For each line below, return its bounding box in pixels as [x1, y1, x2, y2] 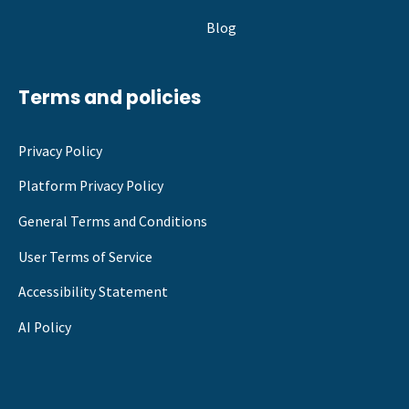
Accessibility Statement [18, 283, 168, 301]
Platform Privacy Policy [18, 177, 163, 195]
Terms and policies [18, 84, 201, 110]
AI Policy [18, 318, 71, 336]
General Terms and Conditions [18, 212, 207, 230]
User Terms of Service [18, 247, 152, 266]
